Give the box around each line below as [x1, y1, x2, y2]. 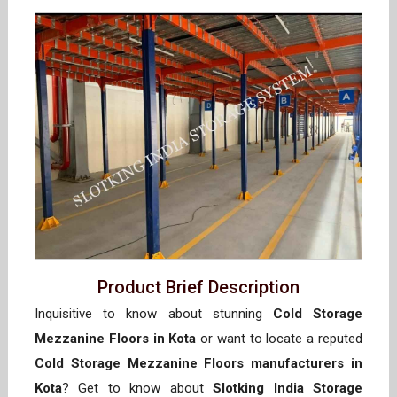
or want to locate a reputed [196, 331, 363, 347]
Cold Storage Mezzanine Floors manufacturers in [35, 355, 362, 372]
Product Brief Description [97, 276, 300, 299]
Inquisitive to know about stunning [35, 306, 273, 323]
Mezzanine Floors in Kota [35, 331, 197, 347]
